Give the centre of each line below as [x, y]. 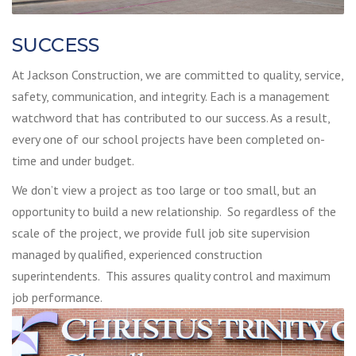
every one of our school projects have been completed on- [168, 139]
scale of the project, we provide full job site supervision [161, 233]
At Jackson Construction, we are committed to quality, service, [178, 75]
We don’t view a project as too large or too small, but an [164, 190]
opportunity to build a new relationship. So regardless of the [174, 212]
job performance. [57, 298]
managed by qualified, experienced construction [137, 255]
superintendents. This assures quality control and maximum [171, 276]
